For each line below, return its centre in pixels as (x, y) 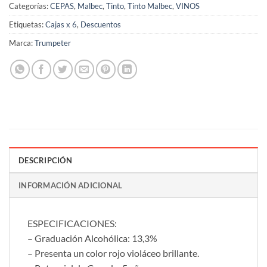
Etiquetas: (27, 25)
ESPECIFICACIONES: (72, 223)
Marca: (22, 43)
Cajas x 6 (61, 25)
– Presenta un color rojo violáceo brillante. (113, 253)
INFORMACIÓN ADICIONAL (71, 186)
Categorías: (30, 6)
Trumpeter (53, 43)
